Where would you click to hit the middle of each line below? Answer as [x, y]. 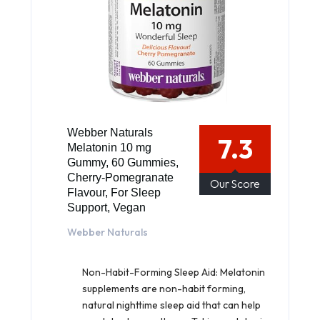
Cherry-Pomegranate [120, 177]
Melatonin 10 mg [109, 147]
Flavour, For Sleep [114, 192]
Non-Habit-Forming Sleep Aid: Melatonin [174, 272]
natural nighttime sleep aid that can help [171, 305]
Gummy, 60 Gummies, [123, 162]
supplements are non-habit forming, [164, 288]
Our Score [235, 183]
